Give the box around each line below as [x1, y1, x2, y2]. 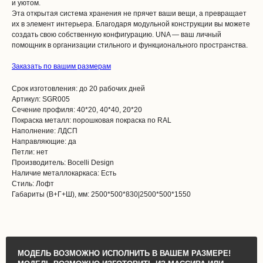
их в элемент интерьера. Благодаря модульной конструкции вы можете [12, 20, 250, 29]
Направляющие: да [12, 137, 76, 146]
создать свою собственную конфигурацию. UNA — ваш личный [12, 31, 221, 39]
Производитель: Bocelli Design [12, 159, 114, 167]
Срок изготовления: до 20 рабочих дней [12, 85, 145, 93]
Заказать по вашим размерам [12, 62, 111, 71]
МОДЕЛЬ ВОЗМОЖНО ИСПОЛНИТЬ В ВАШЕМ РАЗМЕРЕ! [18, 249, 231, 258]
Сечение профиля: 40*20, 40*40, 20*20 [12, 106, 142, 114]
